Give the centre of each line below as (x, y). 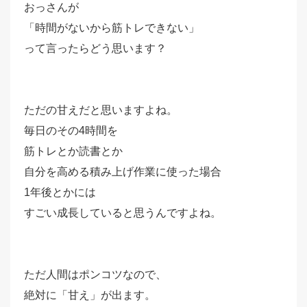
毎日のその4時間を (71, 131)
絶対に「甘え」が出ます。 (90, 295)
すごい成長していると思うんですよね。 (123, 213)
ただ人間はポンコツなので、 (95, 274)
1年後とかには (60, 192)
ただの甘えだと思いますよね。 (101, 110)
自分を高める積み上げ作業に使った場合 (123, 172)
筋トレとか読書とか (73, 151)
